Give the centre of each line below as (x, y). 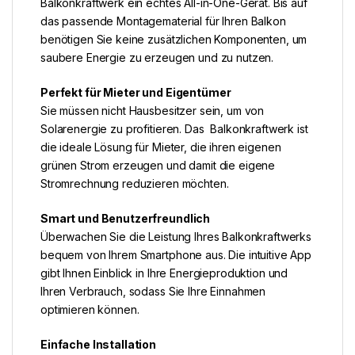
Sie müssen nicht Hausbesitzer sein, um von (153, 110)
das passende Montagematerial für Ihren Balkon (163, 21)
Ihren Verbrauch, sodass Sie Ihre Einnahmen (153, 291)
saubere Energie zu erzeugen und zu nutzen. (157, 57)
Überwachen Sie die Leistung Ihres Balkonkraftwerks (176, 236)
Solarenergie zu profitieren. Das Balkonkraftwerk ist (174, 128)
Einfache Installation (99, 344)
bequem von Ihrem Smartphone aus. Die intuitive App (176, 254)
